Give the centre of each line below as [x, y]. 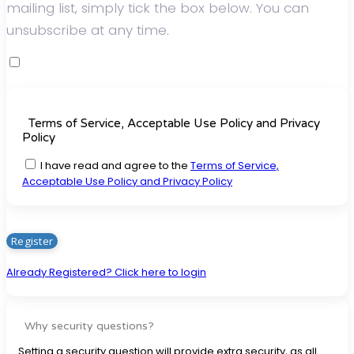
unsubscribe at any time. [88, 30]
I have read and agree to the [114, 165]
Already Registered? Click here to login [106, 272]
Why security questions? [86, 326]
